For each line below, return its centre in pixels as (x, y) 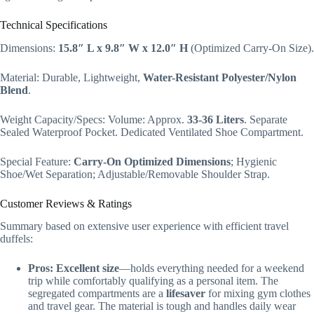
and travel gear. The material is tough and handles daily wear (162, 306)
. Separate (266, 119)
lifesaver (186, 294)
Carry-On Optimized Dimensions (152, 161)
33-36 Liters (216, 119)
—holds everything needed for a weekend (212, 268)
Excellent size (88, 268)
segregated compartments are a (97, 294)
